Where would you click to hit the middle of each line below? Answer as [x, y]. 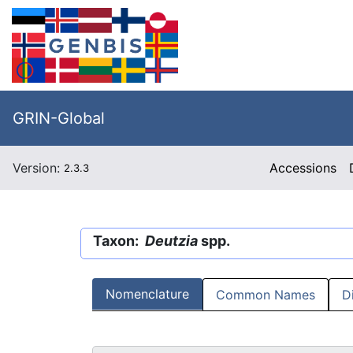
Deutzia [173, 241]
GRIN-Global [59, 118]
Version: [38, 168]
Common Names [266, 295]
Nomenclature [147, 294]
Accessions [303, 168]
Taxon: [119, 241]
